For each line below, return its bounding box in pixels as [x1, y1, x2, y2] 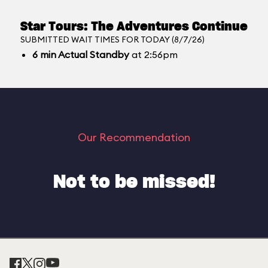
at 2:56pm [129, 48, 178, 60]
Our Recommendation [78, 130, 190, 144]
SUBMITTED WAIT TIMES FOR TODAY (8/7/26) [20, 34, 205, 45]
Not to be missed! [53, 173, 215, 191]
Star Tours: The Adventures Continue [20, 21, 248, 33]
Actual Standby [56, 48, 129, 60]
